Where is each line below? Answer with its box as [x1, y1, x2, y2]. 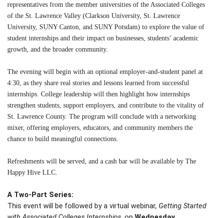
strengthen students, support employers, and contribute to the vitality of [7, 102, 204, 109]
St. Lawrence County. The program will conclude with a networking [7, 113, 196, 121]
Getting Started [159, 201, 206, 211]
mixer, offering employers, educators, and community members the [7, 124, 193, 132]
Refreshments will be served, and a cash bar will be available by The [7, 158, 196, 165]
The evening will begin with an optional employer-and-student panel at [7, 68, 203, 76]
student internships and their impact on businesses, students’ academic [7, 35, 199, 42]
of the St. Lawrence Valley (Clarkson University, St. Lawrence [7, 12, 180, 20]
